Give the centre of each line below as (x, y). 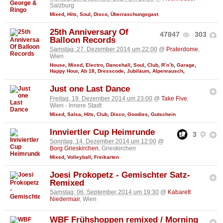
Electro (94, 65)
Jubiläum (138, 71)
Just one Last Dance (90, 89)
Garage (186, 65)
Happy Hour (64, 71)
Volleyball (79, 157)
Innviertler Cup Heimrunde (102, 132)
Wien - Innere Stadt (76, 105)
